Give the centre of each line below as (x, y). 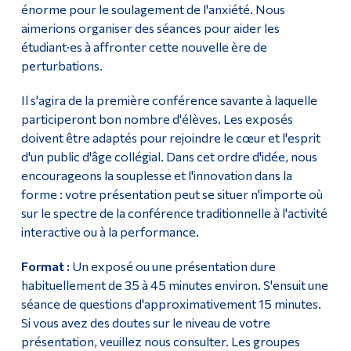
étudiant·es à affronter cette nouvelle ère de (144, 47)
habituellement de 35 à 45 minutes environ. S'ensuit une (174, 285)
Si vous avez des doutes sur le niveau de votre (145, 323)
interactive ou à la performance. (110, 232)
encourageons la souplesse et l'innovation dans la (156, 175)
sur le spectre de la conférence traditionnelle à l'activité (174, 213)
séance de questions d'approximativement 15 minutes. (171, 304)
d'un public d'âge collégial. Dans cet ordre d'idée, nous (169, 157)
